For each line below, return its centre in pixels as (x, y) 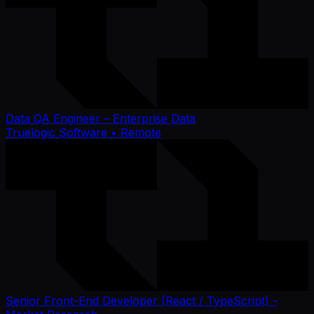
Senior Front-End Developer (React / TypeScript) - (142, 300)
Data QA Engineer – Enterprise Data (101, 118)
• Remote (134, 132)
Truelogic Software (56, 132)
